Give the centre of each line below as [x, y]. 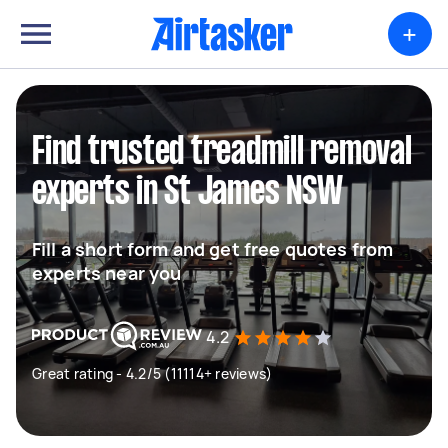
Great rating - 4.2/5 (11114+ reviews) [152, 373]
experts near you [107, 273]
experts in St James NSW [187, 193]
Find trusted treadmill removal [222, 153]
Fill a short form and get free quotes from [213, 249]
